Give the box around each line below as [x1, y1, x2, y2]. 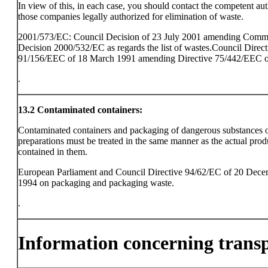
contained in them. [18, 147, 87, 157]
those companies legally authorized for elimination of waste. [18, 11, 243, 22]
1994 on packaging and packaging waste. [18, 178, 174, 188]
